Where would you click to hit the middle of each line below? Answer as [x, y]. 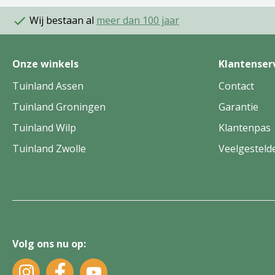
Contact [236, 86]
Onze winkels [45, 64]
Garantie [238, 107]
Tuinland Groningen [59, 107]
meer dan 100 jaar [138, 20]
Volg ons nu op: [49, 243]
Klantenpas [245, 127]
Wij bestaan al [62, 20]
